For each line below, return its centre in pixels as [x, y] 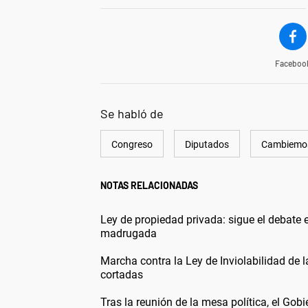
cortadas [122, 274]
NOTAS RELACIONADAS [149, 185]
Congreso [132, 144]
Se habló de [132, 113]
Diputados [207, 144]
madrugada [129, 233]
